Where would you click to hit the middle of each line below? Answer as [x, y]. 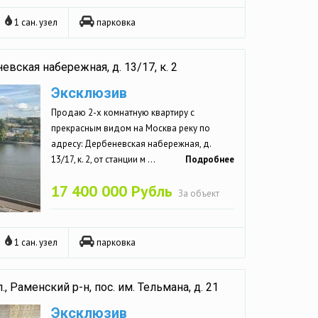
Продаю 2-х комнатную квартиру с [123, 112]
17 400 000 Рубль [112, 191]
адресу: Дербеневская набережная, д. [131, 143]
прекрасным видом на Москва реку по [131, 128]
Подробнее [210, 159]
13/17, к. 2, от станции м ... [103, 159]
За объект [199, 193]
